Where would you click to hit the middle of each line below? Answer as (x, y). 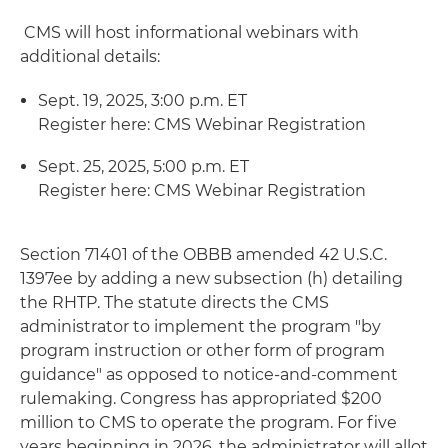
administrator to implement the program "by (200, 326)
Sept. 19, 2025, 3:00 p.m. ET (142, 100)
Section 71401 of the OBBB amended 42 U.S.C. (203, 254)
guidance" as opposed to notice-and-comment (209, 374)
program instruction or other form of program (202, 350)
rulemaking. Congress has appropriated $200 (201, 398)
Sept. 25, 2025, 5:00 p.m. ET (143, 166)
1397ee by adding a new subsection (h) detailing (211, 278)
